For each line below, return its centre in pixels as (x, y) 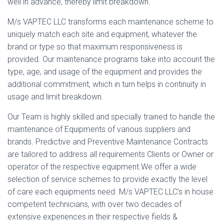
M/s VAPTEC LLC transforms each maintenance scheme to (110, 22)
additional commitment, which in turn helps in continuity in (107, 84)
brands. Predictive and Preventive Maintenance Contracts (108, 142)
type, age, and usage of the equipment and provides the (105, 72)
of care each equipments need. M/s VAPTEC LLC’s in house (110, 192)
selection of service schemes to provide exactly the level (107, 179)
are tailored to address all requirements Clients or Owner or (110, 154)
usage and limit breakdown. (55, 97)
